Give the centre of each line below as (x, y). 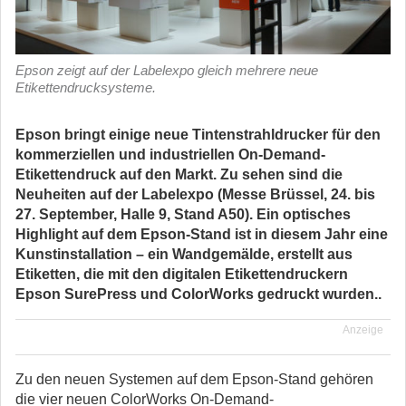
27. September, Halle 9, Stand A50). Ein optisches (183, 214)
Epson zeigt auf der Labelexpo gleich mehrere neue (167, 70)
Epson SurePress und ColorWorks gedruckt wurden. (197, 294)
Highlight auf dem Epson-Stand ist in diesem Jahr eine (202, 234)
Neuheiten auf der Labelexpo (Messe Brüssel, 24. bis (195, 194)
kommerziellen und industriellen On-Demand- (170, 155)
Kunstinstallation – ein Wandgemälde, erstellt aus (184, 254)
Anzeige (363, 330)
